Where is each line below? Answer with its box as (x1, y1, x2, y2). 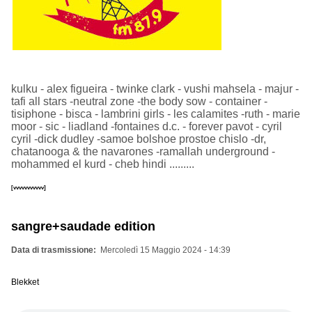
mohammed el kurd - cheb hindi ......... (11, 157, 194, 170)
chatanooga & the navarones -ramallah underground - (11, 145, 275, 157)
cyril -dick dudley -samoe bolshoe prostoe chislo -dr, (11, 132, 266, 145)
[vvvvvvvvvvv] (11, 183, 46, 191)
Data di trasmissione (11, 244, 93, 255)
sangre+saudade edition (11, 219, 155, 233)
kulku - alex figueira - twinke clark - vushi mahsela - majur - (11, 82, 299, 95)
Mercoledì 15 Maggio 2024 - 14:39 (100, 244, 231, 255)
